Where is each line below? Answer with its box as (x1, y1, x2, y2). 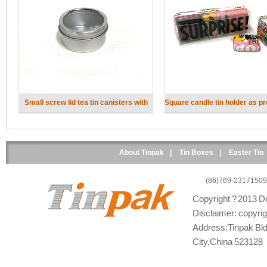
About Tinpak (119, 148, 164, 157)
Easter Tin (228, 148, 263, 157)
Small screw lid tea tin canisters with (24, 98, 148, 107)
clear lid (72, 116, 100, 125)
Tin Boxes (179, 148, 213, 157)
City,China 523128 (193, 237, 263, 247)
